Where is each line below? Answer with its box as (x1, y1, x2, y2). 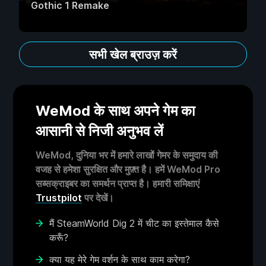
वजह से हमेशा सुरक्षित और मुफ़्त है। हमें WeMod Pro (36, 163, 220, 175)
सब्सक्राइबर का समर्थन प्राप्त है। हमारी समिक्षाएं (36, 178, 199, 189)
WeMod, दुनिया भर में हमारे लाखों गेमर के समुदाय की (36, 149, 218, 161)
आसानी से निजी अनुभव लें (36, 122, 163, 140)
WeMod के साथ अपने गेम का (36, 102, 195, 119)
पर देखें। (82, 192, 114, 204)
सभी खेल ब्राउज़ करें (89, 47, 177, 62)
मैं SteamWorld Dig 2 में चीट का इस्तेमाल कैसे (49, 217, 219, 229)
